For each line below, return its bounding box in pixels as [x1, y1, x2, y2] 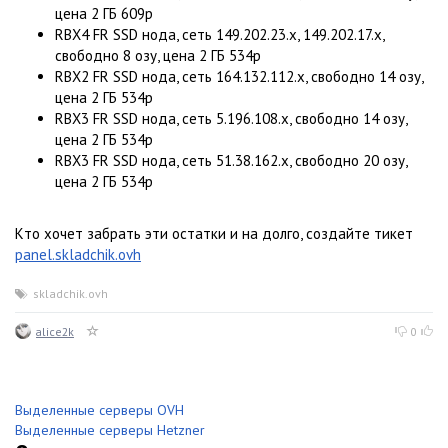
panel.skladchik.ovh [15, 244, 141, 264]
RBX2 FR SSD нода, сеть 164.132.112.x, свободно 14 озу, [55, 66, 423, 86]
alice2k [36, 323, 74, 339]
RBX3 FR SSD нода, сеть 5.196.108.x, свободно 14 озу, [55, 108, 407, 128]
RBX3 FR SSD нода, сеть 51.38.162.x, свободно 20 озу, [55, 150, 407, 170]
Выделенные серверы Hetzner [15, 420, 205, 439]
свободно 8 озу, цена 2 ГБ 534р [55, 45, 261, 65]
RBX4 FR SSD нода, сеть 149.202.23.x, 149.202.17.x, [55, 24, 384, 44]
